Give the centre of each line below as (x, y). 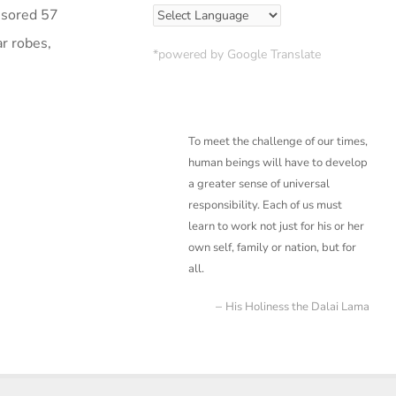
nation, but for (320, 247)
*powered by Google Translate (237, 54)
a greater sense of (236, 184)
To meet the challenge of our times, (278, 141)
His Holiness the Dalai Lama (297, 307)
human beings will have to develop (278, 163)
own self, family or (236, 247)
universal (306, 184)
